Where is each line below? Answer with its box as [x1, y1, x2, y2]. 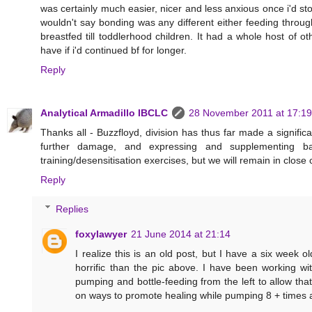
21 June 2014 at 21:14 [131, 228, 231, 240]
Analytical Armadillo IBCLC [40, 107, 168, 119]
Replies [56, 203, 89, 214]
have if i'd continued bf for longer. [40, 45, 187, 56]
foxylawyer [75, 228, 127, 240]
